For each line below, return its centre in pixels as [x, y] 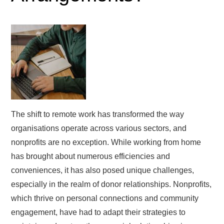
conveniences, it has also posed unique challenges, [103, 170]
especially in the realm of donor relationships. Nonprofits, [111, 184]
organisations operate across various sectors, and [99, 128]
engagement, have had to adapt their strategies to [98, 212]
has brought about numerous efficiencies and [91, 156]
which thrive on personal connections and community [105, 198]
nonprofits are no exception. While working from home [106, 142]
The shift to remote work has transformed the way [98, 114]
